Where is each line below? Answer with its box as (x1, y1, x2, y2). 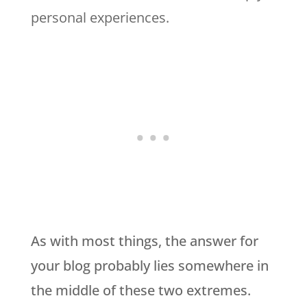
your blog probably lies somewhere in (30, 256, 269, 275)
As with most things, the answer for (30, 231, 258, 250)
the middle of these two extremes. (30, 280, 251, 299)
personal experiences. (30, 8, 169, 27)
